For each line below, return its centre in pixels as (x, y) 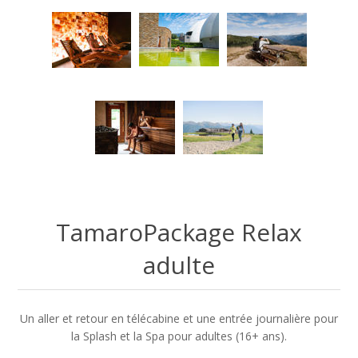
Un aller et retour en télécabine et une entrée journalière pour (179, 318)
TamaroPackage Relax (179, 232)
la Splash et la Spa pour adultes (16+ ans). (179, 336)
